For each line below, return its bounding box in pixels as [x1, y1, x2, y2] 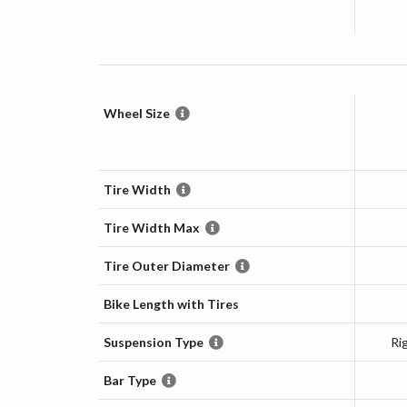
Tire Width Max [103, 219, 200, 235]
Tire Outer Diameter [103, 257, 230, 273]
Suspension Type [103, 333, 203, 350]
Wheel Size [103, 104, 170, 121]
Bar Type [103, 372, 156, 388]
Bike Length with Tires [103, 295, 239, 312]
